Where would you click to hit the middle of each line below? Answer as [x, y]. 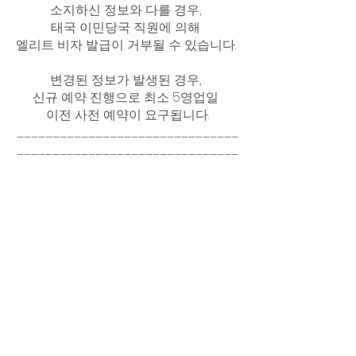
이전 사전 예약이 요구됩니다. [127, 114]
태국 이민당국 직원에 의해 [127, 27]
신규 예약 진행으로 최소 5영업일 [127, 97]
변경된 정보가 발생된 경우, [127, 79]
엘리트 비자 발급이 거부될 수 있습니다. [127, 44]
